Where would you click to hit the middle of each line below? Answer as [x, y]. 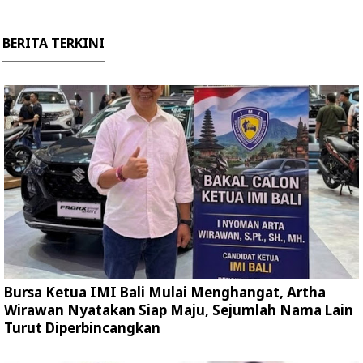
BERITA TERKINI [53, 43]
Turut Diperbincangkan [82, 328]
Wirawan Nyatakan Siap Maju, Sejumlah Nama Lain [179, 310]
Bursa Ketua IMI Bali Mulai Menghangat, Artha [165, 293]
